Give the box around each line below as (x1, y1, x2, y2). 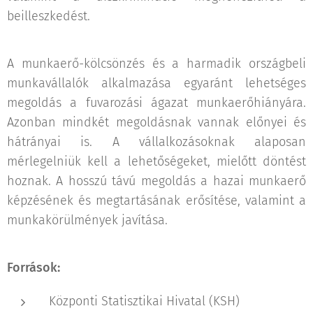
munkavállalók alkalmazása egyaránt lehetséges (7, 75, 306, 91)
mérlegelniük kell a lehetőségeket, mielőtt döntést (7, 154, 306, 169)
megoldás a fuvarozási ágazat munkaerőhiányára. (7, 95, 306, 110)
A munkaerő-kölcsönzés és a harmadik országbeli (7, 56, 306, 71)
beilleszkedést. (7, 8, 90, 24)
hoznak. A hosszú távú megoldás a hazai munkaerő (7, 173, 306, 189)
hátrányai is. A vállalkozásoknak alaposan (7, 134, 306, 150)
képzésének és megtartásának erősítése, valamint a (7, 193, 306, 208)
